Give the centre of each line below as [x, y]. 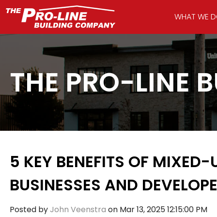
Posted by [29, 210]
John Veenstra [78, 210]
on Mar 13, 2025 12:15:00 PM [157, 210]
